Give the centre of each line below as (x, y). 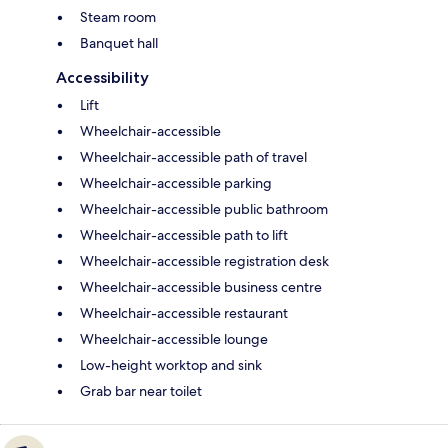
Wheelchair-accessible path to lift (184, 235)
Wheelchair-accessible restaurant (184, 313)
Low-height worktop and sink (171, 365)
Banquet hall (119, 43)
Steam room (118, 17)
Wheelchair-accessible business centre (201, 287)
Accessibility (102, 78)
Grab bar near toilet (141, 391)
